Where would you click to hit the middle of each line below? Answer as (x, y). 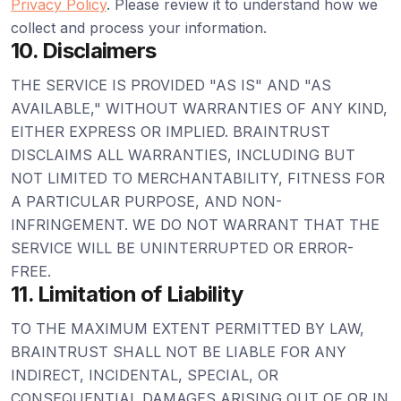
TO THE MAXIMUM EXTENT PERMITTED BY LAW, (188, 328)
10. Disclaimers (84, 51)
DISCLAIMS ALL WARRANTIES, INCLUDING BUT (183, 155)
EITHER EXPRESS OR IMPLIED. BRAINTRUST (171, 132)
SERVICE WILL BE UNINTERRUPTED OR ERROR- (182, 248)
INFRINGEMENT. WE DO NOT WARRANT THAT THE (195, 225)
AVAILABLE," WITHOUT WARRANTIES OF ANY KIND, (199, 108)
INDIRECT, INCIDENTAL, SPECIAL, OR (145, 375)
